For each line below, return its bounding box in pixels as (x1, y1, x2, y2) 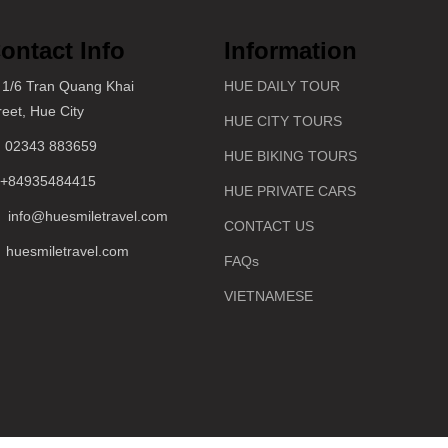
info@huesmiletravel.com (8, 208, 168, 224)
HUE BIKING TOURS (224, 148, 357, 164)
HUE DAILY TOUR (224, 78, 340, 94)
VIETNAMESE (224, 288, 313, 304)
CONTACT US (224, 218, 314, 234)
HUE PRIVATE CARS (224, 183, 356, 199)
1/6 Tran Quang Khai (2, 78, 134, 94)
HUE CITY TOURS (224, 113, 342, 129)
